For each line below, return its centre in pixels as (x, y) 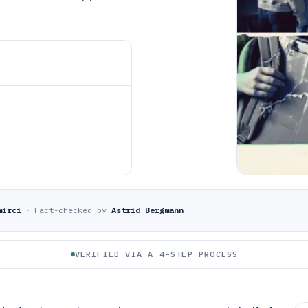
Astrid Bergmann (147, 210)
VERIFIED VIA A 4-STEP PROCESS (156, 254)
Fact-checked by (70, 210)
